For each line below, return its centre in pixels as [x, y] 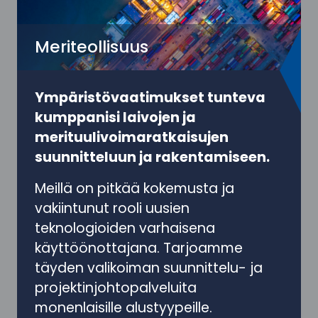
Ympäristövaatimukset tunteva [150, 98]
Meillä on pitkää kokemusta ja [135, 189]
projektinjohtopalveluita [116, 288]
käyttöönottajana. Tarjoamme [139, 248]
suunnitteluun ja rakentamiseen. [152, 158]
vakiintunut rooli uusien [112, 209]
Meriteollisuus [92, 47]
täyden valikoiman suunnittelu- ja [149, 268]
